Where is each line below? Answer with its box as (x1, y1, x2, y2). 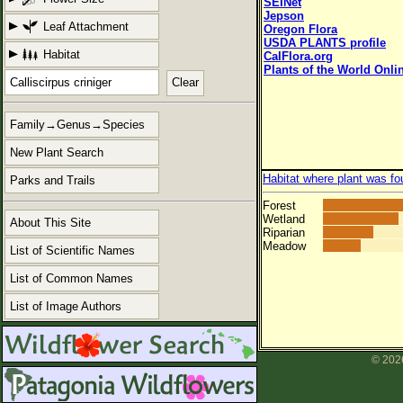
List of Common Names (10, 271, 133, 285)
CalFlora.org (264, 49, 333, 63)
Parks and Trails (10, 174, 95, 188)
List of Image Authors (10, 299, 121, 313)
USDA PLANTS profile (264, 36, 386, 49)
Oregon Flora (264, 22, 337, 36)
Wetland (263, 212, 305, 227)
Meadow (263, 239, 306, 254)
